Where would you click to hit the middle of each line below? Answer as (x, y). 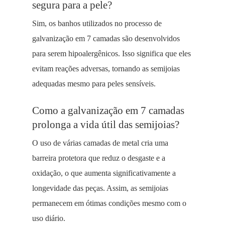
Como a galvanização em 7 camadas (108, 110)
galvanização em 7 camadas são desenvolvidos (106, 38)
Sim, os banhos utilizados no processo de (97, 23)
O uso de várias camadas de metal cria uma (100, 143)
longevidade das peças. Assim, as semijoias (100, 188)
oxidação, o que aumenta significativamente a (104, 173)
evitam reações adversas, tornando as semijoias (106, 69)
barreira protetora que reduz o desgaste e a (99, 158)
